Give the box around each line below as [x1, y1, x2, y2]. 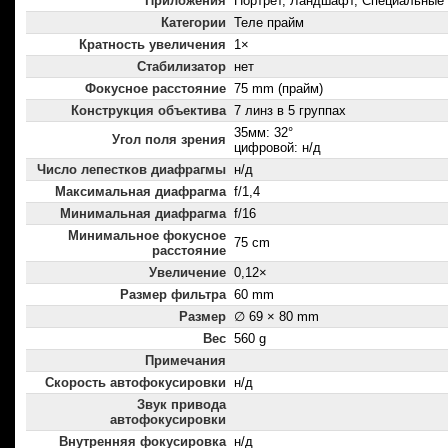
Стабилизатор [137, 59, 226, 75]
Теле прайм [234, 15, 304, 31]
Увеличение [149, 265, 226, 281]
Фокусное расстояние [85, 81, 226, 97]
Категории [161, 15, 226, 31]
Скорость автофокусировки [45, 375, 226, 391]
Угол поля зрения [112, 132, 226, 148]
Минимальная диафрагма [60, 206, 226, 222]
